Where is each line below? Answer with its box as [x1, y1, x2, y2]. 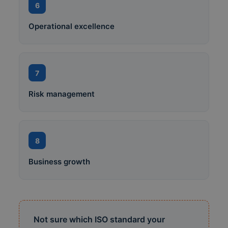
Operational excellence [28, 21, 115, 32]
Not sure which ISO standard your [34, 214, 165, 225]
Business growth [28, 157, 91, 167]
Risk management [28, 89, 95, 99]
